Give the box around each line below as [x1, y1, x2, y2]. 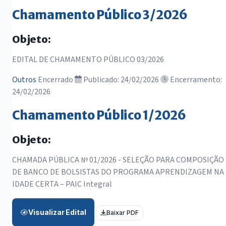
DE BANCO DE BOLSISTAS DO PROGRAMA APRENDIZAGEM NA [12, 166, 224, 178]
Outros [12, 74, 38, 86]
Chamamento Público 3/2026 [12, 7, 188, 23]
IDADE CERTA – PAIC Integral [12, 179, 112, 190]
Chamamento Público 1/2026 [12, 107, 186, 124]
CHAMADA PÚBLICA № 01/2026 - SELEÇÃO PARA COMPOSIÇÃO [12, 154, 224, 166]
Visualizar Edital [28, 208, 86, 217]
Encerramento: [168, 74, 222, 86]
